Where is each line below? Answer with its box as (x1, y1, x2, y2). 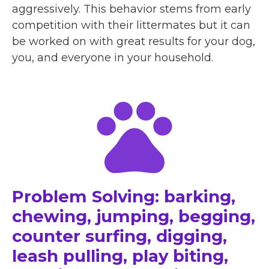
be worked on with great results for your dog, (12, 35, 255, 49)
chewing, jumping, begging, (12, 206, 255, 227)
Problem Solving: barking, (12, 186, 235, 207)
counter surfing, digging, (12, 226, 227, 247)
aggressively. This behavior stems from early (12, 2, 251, 16)
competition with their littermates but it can (12, 19, 250, 32)
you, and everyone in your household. (12, 51, 213, 65)
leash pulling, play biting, (12, 246, 228, 267)
